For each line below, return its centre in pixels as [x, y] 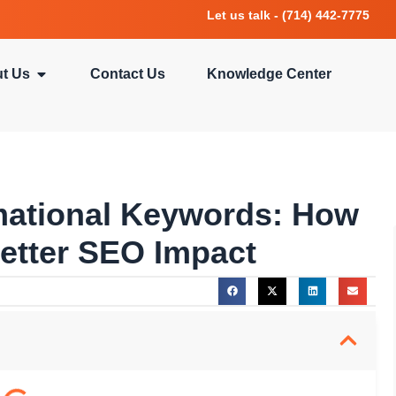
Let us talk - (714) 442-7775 [288, 15]
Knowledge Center [269, 74]
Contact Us [128, 74]
